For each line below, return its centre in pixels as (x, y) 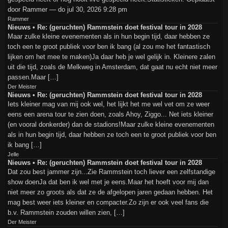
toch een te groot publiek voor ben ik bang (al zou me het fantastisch (109, 46)
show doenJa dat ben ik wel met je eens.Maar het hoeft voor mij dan (108, 182)
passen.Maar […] (33, 77)
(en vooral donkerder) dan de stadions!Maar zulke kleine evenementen (111, 124)
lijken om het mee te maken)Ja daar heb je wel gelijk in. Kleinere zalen (111, 56)
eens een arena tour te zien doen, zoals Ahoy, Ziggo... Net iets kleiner (110, 114)
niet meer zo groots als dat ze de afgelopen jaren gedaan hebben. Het (110, 192)
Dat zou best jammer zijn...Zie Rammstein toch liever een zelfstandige (111, 172)
